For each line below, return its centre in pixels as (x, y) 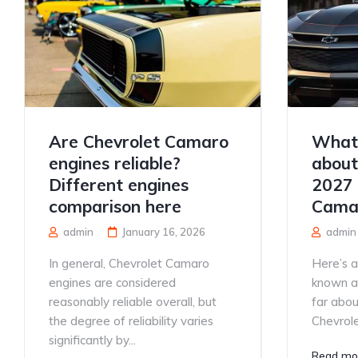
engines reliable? (115, 163)
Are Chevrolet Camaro (139, 141)
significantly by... (92, 340)
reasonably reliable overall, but (133, 301)
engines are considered (112, 282)
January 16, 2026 (164, 231)
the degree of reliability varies (131, 320)
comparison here (115, 206)
